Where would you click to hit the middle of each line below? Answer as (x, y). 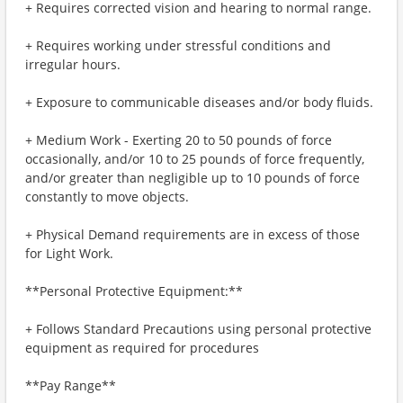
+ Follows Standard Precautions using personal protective (198, 329)
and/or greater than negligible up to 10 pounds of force (193, 178)
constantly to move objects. (107, 197)
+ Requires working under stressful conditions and (178, 45)
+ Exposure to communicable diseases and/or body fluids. (199, 102)
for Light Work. (69, 253)
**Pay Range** (71, 385)
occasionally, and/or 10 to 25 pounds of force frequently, (195, 159)
